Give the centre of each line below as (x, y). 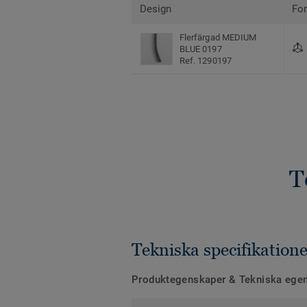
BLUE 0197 (201, 49)
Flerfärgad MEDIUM (218, 38)
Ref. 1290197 (206, 61)
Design (156, 9)
